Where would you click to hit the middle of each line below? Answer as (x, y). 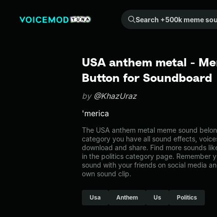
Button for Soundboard (147, 77)
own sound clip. (107, 174)
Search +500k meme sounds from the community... (129, 15)
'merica (95, 113)
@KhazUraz (115, 96)
